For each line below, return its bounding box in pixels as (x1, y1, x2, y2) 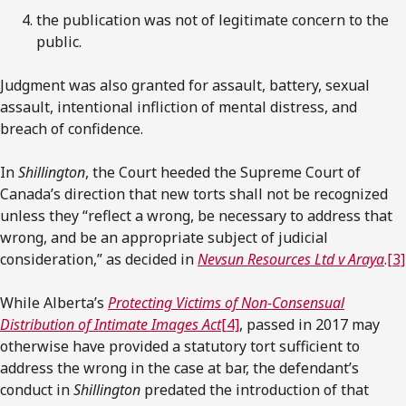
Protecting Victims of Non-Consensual (108, 293, 344, 314)
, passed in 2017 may (239, 314, 380, 335)
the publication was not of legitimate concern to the (36, 10, 389, 31)
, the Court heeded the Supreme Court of (85, 162, 361, 183)
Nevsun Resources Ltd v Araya (198, 249, 384, 270)
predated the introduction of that (140, 380, 369, 401)
